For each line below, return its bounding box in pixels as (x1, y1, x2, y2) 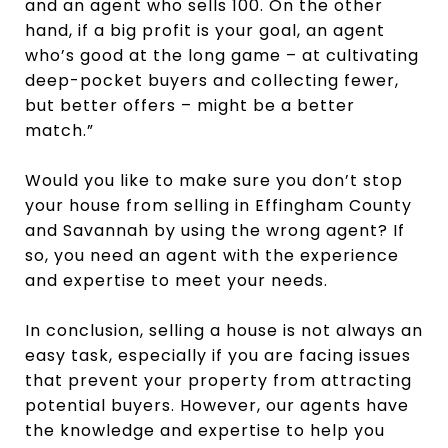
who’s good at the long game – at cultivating (25, 44, 419, 68)
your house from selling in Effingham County (25, 194, 412, 218)
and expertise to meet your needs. (25, 269, 328, 293)
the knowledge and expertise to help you (25, 419, 385, 443)
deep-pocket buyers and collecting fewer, (25, 69, 399, 93)
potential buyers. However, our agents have (25, 394, 409, 418)
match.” (25, 119, 94, 143)
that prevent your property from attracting (25, 369, 412, 393)
